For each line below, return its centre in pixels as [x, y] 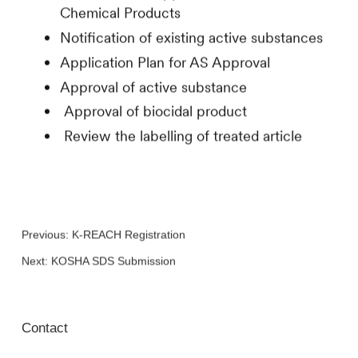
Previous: [46, 235]
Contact [44, 328]
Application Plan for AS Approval [165, 62]
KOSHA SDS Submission [113, 261]
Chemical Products [120, 13]
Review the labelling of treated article [181, 136]
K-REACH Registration [128, 235]
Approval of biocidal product [153, 111]
